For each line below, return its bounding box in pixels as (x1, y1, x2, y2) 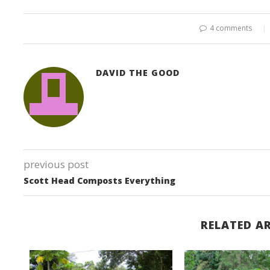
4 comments (209, 23, 252, 33)
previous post (24, 157, 89, 171)
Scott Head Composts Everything (24, 175, 176, 186)
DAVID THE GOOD (96, 67, 180, 78)
